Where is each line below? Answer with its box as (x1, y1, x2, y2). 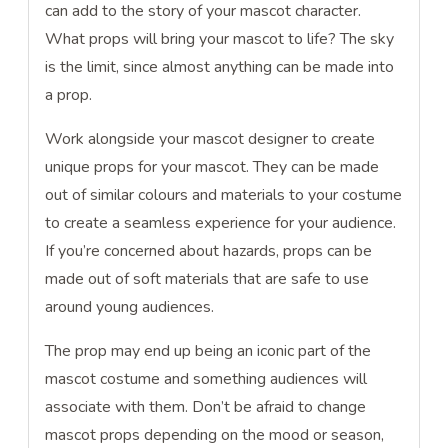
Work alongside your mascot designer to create (45, 128, 376, 150)
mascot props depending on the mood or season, (45, 424, 385, 446)
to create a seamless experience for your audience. (45, 212, 397, 234)
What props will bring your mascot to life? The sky (45, 28, 395, 50)
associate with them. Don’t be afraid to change (45, 396, 367, 418)
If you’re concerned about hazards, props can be (45, 240, 373, 262)
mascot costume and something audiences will (45, 368, 368, 390)
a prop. (45, 84, 101, 106)
